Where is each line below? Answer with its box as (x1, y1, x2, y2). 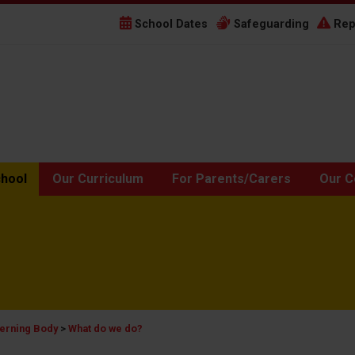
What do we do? (68, 323, 143, 334)
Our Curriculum (52, 171, 143, 186)
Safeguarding (231, 17, 309, 31)
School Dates (132, 17, 208, 31)
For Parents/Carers (172, 171, 291, 186)
